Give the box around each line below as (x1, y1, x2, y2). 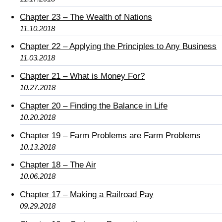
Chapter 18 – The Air (20, 160, 96, 170)
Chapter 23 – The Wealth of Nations (20, 12, 152, 22)
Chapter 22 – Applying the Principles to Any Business (20, 42, 217, 52)
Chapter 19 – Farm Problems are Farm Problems (20, 130, 201, 140)
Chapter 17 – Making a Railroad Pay (20, 190, 154, 200)
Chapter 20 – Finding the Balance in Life (20, 101, 167, 111)
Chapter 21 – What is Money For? (20, 71, 145, 81)
